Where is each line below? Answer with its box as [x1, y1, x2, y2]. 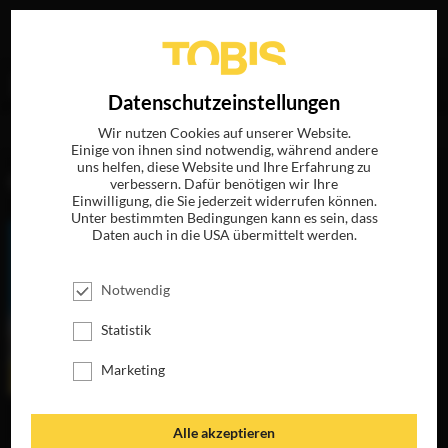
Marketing [101, 361, 165, 378]
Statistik [101, 321, 151, 338]
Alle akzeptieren [173, 424, 275, 441]
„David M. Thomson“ [133, 71, 294, 93]
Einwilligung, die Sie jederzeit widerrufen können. [71, 192, 377, 209]
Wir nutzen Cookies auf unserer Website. [97, 124, 351, 141]
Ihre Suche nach [10, 71, 133, 93]
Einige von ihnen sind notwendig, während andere [70, 141, 378, 158]
